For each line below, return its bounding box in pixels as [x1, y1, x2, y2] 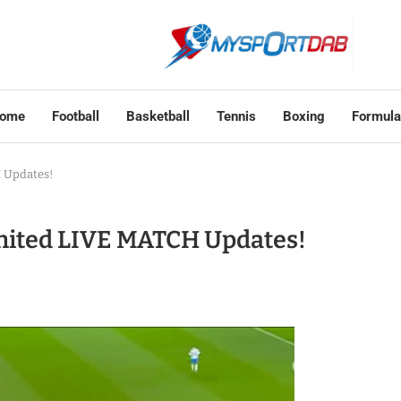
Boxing [282, 108, 325, 124]
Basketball [125, 108, 190, 124]
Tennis [216, 108, 256, 124]
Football [51, 108, 99, 124]
